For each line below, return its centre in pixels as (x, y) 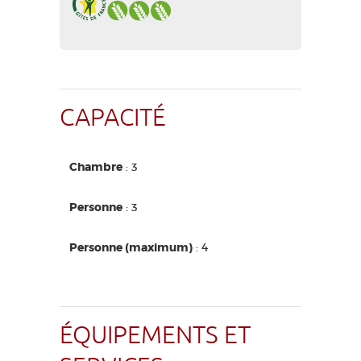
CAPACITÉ (113, 118)
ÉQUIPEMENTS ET (155, 336)
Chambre (96, 167)
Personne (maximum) (131, 248)
